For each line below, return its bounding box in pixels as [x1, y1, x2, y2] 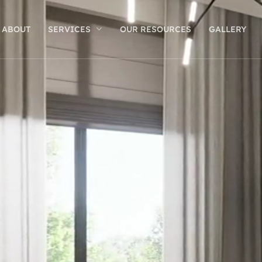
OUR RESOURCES [120, 24, 191, 35]
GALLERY [209, 24, 246, 35]
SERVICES [48, 24, 91, 35]
